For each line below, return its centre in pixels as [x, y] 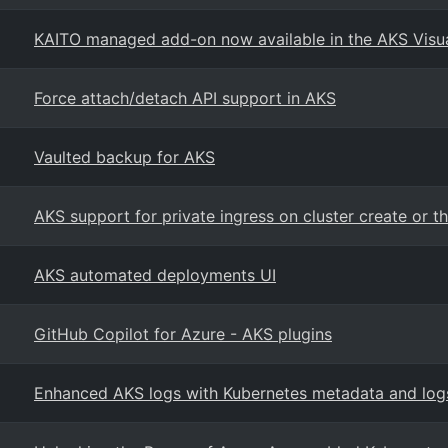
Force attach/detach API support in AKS [185, 98]
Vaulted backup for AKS [124, 157]
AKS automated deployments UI [155, 275]
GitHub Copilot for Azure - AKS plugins [183, 334]
